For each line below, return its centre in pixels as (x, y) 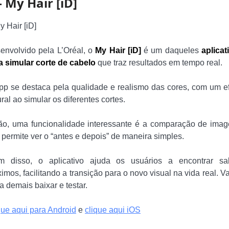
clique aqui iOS (113, 210)
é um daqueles (171, 51)
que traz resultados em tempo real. (160, 63)
